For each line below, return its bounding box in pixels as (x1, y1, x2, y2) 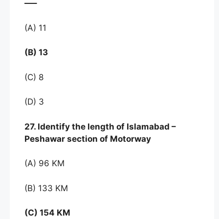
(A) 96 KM (24, 158, 67, 169)
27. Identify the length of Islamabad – (24, 121, 176, 131)
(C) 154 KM (24, 208, 72, 218)
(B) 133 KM (24, 183, 68, 193)
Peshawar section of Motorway (24, 133, 151, 144)
